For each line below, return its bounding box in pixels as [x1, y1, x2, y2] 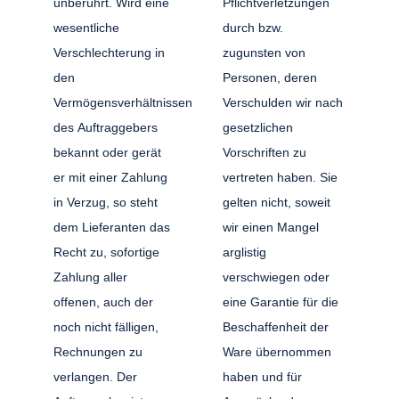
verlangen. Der [53, 369, 138, 384]
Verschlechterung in [53, 45, 166, 60]
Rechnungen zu [53, 344, 143, 359]
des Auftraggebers [53, 119, 159, 134]
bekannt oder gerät [53, 144, 162, 159]
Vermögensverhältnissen [53, 94, 192, 110]
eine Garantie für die [222, 294, 339, 309]
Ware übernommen [222, 344, 331, 359]
